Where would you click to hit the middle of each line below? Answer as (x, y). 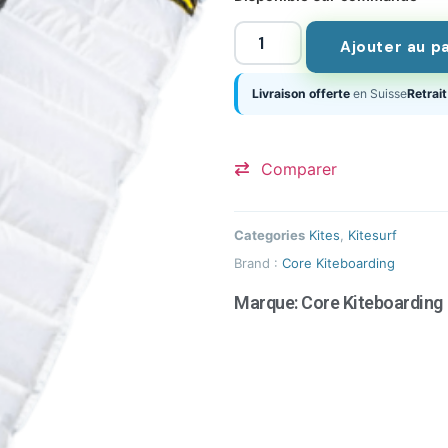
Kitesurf (372, 234)
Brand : (258, 262)
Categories (269, 234)
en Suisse (378, 93)
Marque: (267, 302)
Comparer (299, 168)
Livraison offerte (301, 93)
